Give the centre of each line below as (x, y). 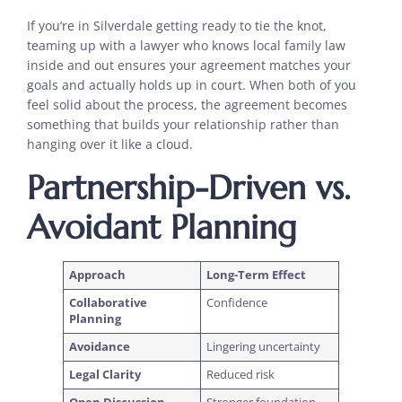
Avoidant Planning (162, 227)
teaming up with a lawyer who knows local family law (186, 45)
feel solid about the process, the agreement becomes (187, 104)
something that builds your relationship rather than (183, 124)
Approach (98, 275)
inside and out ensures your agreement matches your (189, 65)
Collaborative (109, 302)
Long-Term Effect (257, 275)
